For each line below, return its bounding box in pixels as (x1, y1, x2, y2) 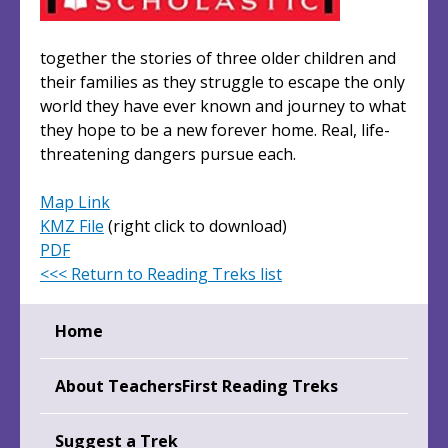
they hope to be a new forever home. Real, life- (40, 119, 390, 142)
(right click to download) (104, 215, 287, 238)
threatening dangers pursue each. (40, 143, 296, 166)
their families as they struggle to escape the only (40, 71, 405, 94)
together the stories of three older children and (40, 47, 396, 70)
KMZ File (40, 215, 104, 238)
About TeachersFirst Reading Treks (55, 374, 338, 397)
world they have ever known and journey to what (40, 95, 406, 118)
